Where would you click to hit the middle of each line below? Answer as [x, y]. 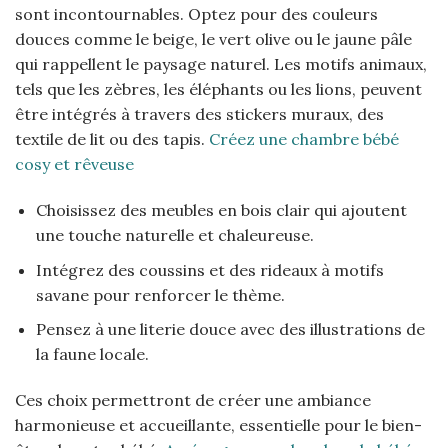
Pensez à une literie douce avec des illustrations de [230, 329]
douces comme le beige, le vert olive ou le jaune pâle [213, 39]
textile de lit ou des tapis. [112, 139]
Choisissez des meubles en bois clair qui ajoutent [221, 209]
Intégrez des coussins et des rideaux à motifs [209, 269]
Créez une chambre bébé [304, 139]
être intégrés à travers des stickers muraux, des [199, 114]
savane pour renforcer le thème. [160, 294]
